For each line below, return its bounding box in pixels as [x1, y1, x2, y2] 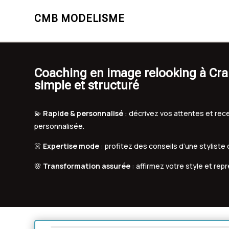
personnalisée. [34, 121, 85, 131]
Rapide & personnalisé [43, 108, 124, 118]
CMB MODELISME [34, 12, 125, 25]
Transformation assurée [43, 161, 131, 171]
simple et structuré [34, 78, 140, 93]
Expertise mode [43, 141, 100, 151]
